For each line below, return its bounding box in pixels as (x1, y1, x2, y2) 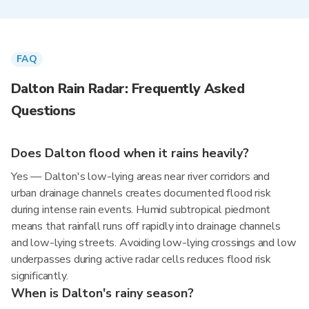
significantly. (11, 268, 68, 283)
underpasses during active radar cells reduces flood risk (11, 252, 271, 267)
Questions (11, 101, 76, 120)
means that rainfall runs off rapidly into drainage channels (11, 219, 281, 234)
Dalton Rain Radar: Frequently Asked (11, 79, 244, 98)
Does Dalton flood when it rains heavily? (11, 145, 249, 161)
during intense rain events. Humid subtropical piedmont (11, 202, 271, 217)
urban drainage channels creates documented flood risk (11, 186, 271, 201)
